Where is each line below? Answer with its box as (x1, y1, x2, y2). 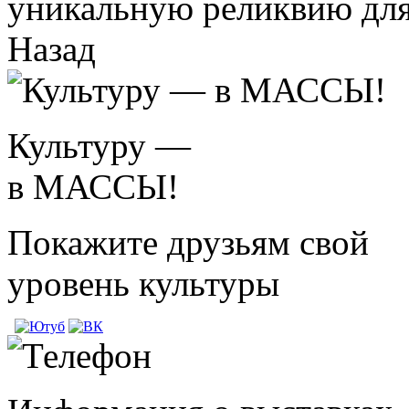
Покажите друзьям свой (7, 222, 369, 262)
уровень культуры (7, 263, 279, 303)
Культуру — (7, 125, 191, 165)
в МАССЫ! (7, 166, 179, 206)
